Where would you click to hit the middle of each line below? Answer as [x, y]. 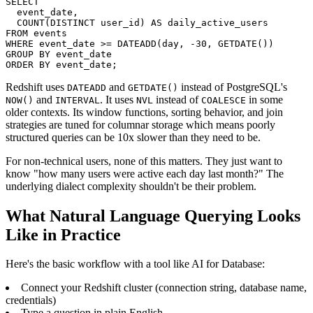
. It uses [118, 99]
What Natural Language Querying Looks [153, 216]
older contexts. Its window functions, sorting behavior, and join [144, 112]
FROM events [36, 33]
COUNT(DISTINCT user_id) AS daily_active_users [137, 22]
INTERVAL [78, 100]
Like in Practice [63, 234]
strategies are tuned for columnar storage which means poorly [140, 124]
